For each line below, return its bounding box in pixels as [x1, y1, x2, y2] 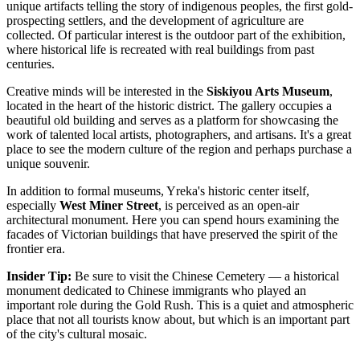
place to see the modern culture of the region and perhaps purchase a [6, 141, 352, 156]
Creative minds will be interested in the [6, 84, 207, 98]
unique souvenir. [6, 156, 90, 170]
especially [6, 198, 59, 212]
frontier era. [6, 241, 65, 256]
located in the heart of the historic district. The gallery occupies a [6, 98, 332, 112]
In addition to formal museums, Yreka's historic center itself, [6, 183, 309, 198]
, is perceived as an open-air [158, 198, 299, 212]
